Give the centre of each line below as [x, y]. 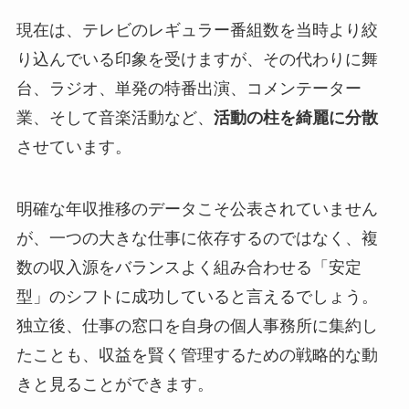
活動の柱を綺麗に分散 [295, 118]
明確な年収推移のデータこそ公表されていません [197, 209]
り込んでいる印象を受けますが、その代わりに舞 [197, 60]
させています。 [73, 147]
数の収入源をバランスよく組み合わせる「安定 [189, 267]
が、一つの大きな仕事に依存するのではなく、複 [197, 238]
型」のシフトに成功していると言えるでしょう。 [197, 297]
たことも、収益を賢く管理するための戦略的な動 [197, 355]
